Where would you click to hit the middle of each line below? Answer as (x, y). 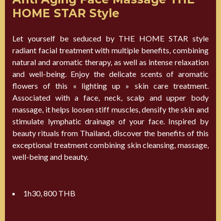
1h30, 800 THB (49, 193)
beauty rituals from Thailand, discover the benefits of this (110, 133)
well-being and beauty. (50, 156)
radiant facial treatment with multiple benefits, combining (110, 50)
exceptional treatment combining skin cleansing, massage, (110, 145)
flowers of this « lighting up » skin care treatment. (110, 85)
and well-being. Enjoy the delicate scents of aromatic (110, 74)
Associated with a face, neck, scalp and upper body (110, 97)
